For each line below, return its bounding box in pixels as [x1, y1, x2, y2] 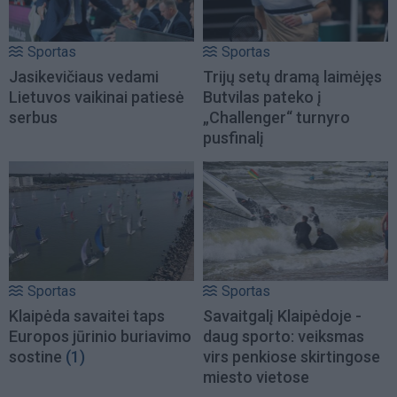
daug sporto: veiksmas [203, 326, 364, 346]
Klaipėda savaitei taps [9, 306, 165, 325]
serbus [9, 108, 58, 128]
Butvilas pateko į [203, 88, 322, 107]
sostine [9, 346, 66, 366]
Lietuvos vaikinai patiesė [9, 88, 184, 107]
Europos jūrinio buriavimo [9, 326, 191, 346]
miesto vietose [203, 367, 309, 386]
